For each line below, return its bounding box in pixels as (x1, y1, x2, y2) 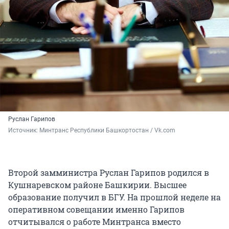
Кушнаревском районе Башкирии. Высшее (8, 179, 187, 191)
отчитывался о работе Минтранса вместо (8, 216, 181, 227)
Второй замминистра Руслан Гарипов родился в (8, 167, 209, 178)
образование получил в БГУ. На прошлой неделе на (8, 192, 221, 203)
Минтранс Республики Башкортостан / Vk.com (39, 127, 175, 134)
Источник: (8, 127, 39, 134)
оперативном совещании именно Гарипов (8, 204, 185, 215)
